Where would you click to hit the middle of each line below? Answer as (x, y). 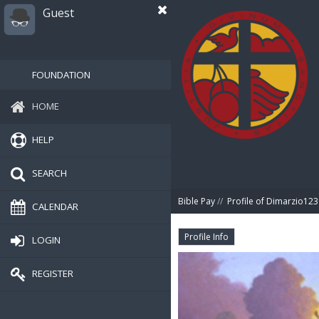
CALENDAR (55, 206)
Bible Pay (197, 201)
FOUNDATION (61, 75)
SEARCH (49, 173)
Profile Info (206, 237)
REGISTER (53, 273)
